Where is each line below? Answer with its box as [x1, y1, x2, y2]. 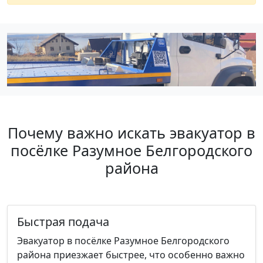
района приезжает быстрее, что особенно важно [17, 248, 245, 261]
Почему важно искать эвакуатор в [8, 122, 255, 143]
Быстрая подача [17, 213, 109, 230]
